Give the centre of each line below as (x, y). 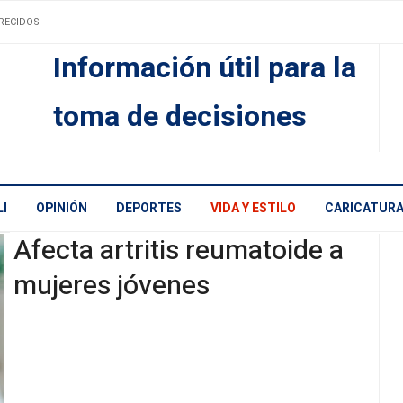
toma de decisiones (179, 117)
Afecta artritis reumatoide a (179, 251)
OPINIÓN (62, 209)
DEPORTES (149, 209)
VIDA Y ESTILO (253, 209)
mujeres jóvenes (112, 286)
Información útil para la (204, 68)
